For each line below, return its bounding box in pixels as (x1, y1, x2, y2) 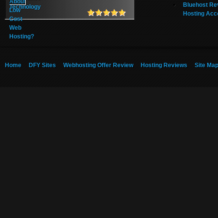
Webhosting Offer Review (63, 62, 133, 69)
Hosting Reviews (141, 62, 187, 69)
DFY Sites (29, 62, 56, 69)
